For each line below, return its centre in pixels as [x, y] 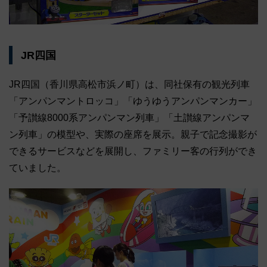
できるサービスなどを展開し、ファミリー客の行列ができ [133, 151]
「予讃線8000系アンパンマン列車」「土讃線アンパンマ [129, 118]
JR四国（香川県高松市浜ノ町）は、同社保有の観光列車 [129, 85]
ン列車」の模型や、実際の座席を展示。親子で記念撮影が [133, 135]
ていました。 [38, 168]
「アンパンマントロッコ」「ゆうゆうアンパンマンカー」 [133, 101]
